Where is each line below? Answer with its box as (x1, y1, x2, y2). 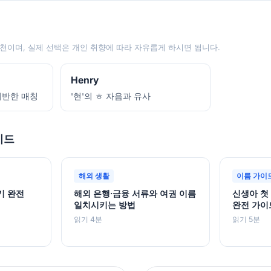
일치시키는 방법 (74, 200, 136, 211)
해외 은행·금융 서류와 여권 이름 (74, 188, 197, 199)
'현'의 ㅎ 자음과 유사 (71, 91, 151, 102)
